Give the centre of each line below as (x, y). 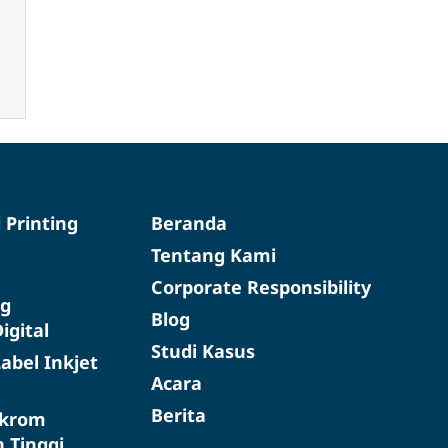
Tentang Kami (213, 254)
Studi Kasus (202, 350)
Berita (178, 414)
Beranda (188, 222)
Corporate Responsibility (260, 286)
